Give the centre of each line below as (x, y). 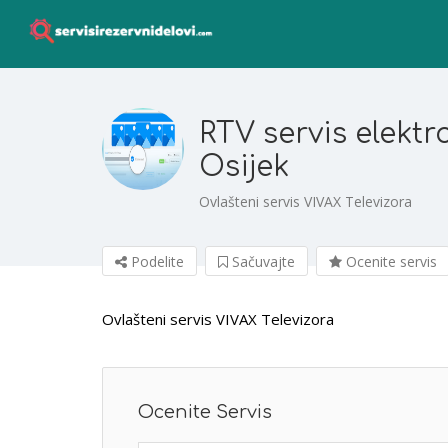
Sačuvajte (261, 261)
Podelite (155, 261)
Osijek (244, 167)
